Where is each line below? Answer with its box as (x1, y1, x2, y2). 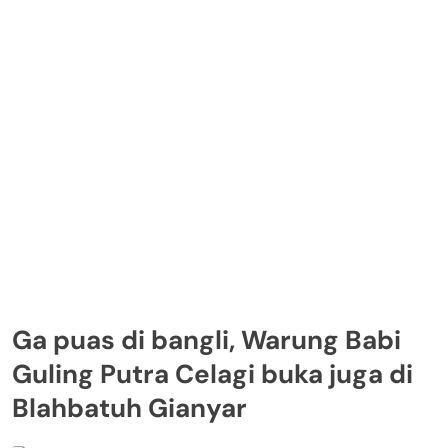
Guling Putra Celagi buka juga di (12, 356, 413, 391)
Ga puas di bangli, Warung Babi (12, 322, 401, 357)
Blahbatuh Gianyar (12, 390, 247, 425)
